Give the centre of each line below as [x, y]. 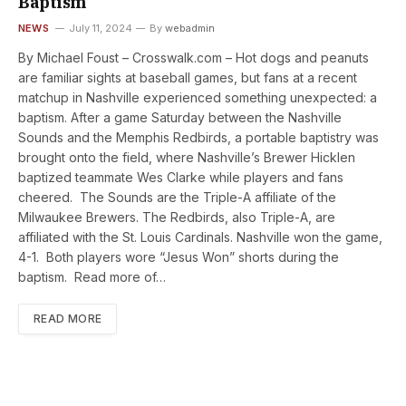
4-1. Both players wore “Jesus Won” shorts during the [179, 257]
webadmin [189, 29]
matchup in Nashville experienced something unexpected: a [198, 98]
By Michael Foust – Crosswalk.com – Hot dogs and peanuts [193, 58]
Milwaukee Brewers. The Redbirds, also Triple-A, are [177, 217]
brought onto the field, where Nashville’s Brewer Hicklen [187, 158]
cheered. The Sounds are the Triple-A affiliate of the [177, 198]
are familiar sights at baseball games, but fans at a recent [188, 78]
